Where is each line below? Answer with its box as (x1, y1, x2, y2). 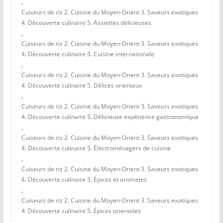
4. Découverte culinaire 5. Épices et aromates (21, 175, 147, 184)
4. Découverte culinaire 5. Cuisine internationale (21, 50, 154, 59)
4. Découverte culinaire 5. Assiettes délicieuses (21, 18, 151, 27)
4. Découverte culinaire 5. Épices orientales (21, 207, 141, 216)
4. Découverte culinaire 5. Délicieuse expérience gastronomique (21, 112, 199, 121)
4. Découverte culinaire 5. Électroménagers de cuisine (21, 144, 171, 153)
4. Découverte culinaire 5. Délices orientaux (21, 81, 142, 90)
